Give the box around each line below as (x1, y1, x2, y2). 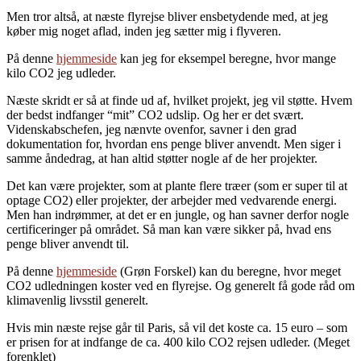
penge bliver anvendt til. (6, 236, 129, 251)
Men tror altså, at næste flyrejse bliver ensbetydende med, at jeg (6, 9, 328, 23)
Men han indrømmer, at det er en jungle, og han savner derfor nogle (6, 207, 349, 222)
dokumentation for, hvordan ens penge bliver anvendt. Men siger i (6, 136, 341, 151)
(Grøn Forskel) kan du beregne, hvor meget (117, 263, 341, 278)
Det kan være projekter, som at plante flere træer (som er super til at (6, 178, 347, 193)
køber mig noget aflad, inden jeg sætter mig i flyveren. (6, 23, 281, 38)
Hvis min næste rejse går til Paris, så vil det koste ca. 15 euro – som (6, 320, 347, 334)
